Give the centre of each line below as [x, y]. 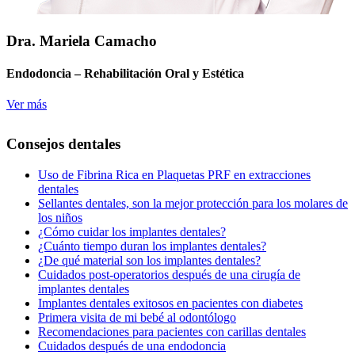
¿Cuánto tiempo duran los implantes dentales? [152, 246]
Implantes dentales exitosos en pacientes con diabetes [170, 303]
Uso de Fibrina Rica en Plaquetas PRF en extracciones [174, 174]
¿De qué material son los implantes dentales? [149, 260]
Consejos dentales [63, 144]
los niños [60, 217]
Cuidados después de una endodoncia [132, 345]
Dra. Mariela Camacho [82, 40]
